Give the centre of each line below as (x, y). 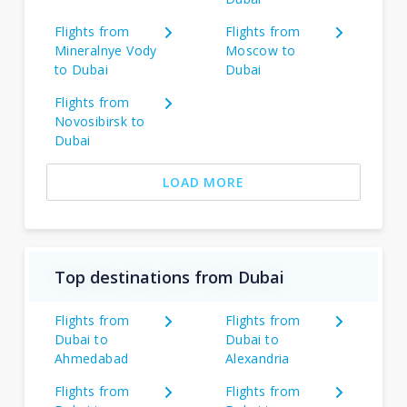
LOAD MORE (203, 182)
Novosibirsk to (99, 121)
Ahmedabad (91, 358)
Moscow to (260, 50)
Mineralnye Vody (105, 50)
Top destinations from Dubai (169, 277)
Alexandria (257, 358)
